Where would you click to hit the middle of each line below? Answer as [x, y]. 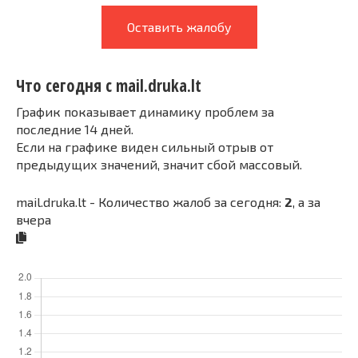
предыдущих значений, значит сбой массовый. [159, 164]
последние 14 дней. [75, 129]
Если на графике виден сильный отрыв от [145, 146]
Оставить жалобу [179, 27]
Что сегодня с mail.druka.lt [109, 86]
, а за [306, 201]
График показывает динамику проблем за [145, 111]
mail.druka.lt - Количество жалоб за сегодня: [150, 201]
